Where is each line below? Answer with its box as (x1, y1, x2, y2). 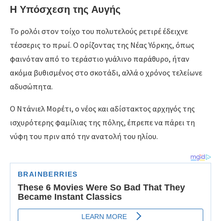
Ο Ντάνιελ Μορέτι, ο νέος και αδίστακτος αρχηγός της (10, 104, 195, 113)
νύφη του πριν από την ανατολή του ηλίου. (10, 131, 158, 141)
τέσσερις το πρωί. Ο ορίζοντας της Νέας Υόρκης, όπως (10, 40, 194, 50)
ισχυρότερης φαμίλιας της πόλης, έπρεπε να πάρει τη (10, 117, 195, 127)
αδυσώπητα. (10, 81, 53, 91)
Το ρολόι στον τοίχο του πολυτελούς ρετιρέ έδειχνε (10, 26, 188, 36)
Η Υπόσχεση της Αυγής (10, 3, 120, 15)
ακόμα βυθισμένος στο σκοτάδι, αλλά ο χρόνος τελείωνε (10, 68, 202, 77)
